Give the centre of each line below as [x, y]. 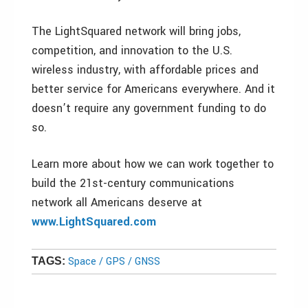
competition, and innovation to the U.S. [132, 51]
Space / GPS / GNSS [114, 262]
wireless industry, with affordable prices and [145, 70]
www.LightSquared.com [94, 222]
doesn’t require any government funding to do [149, 108]
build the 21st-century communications [133, 183]
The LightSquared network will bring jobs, [136, 31]
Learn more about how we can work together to [153, 164]
